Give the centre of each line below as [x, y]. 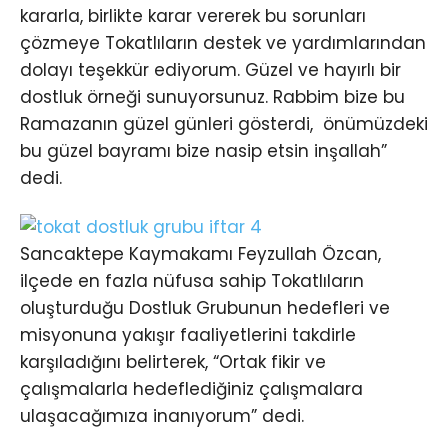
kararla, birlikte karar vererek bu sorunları [193, 16]
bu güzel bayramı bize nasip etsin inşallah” [203, 151]
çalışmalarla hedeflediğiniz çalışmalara [191, 389]
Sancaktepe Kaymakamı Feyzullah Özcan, [200, 254]
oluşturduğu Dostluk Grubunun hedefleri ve [205, 308]
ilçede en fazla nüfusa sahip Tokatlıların [192, 281]
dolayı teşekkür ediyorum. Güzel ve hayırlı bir [210, 70]
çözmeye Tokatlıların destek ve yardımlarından [223, 43]
